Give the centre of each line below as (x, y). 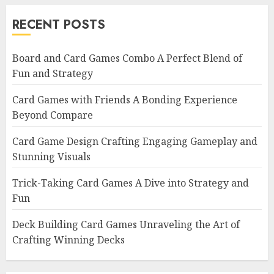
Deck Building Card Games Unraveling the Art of (126, 224)
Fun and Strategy (53, 73)
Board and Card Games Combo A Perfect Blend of (127, 58)
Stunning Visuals (51, 157)
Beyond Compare (53, 115)
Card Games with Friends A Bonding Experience (125, 100)
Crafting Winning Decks (68, 240)
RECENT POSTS (59, 25)
